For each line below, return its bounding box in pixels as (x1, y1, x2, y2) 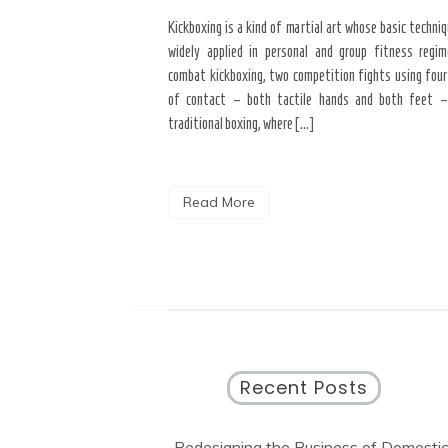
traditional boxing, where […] (168, 115, 314, 133)
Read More (183, 193, 255, 212)
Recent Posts (239, 375, 368, 401)
